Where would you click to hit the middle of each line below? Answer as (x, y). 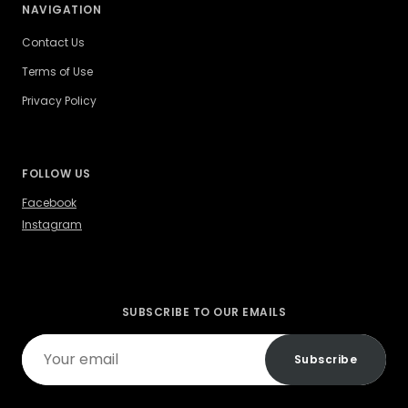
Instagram (52, 225)
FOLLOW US (56, 174)
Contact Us (53, 43)
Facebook (49, 203)
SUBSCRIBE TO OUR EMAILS (204, 312)
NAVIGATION (61, 10)
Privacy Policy (59, 101)
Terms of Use (57, 72)
